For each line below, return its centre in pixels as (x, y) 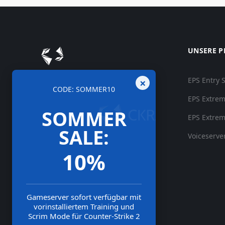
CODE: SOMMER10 (84, 89)
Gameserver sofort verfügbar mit (84, 197)
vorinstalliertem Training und (84, 206)
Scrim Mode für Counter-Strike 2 (84, 216)
